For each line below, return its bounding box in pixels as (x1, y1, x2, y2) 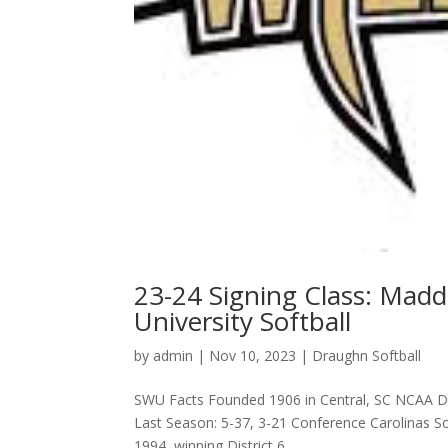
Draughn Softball (312, 346, 422, 366)
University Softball (134, 303, 352, 340)
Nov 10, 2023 (209, 346, 297, 366)
